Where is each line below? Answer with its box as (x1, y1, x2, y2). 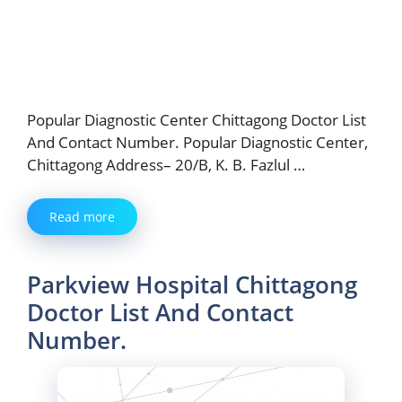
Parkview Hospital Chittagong (27, 268, 357, 301)
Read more (49, 208, 115, 226)
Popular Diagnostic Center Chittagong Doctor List (27, 109, 366, 130)
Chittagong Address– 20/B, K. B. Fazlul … (27, 153, 305, 175)
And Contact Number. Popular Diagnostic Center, (27, 131, 368, 153)
